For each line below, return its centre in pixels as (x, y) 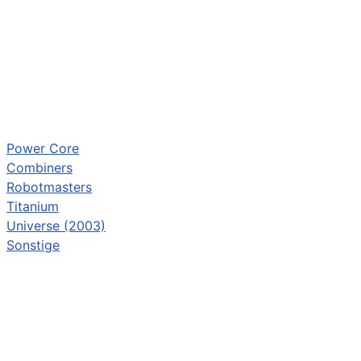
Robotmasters (49, 187)
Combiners (39, 168)
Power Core (43, 149)
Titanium (33, 207)
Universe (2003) (56, 226)
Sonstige (33, 245)
